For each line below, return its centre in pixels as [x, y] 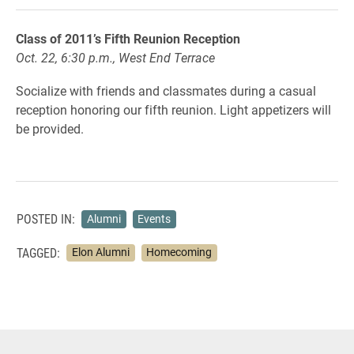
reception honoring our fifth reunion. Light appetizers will [173, 109]
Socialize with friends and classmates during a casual [166, 90]
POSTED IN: [46, 219]
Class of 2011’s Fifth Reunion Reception [128, 38]
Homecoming [179, 252]
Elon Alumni [100, 252]
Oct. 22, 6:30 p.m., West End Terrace [115, 57]
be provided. [51, 128]
